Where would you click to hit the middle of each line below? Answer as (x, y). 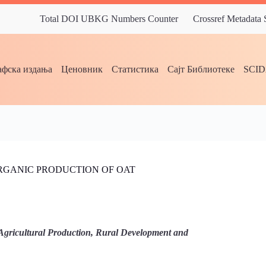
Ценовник (82, 69)
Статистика (135, 69)
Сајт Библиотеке (201, 69)
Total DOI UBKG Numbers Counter (109, 19)
